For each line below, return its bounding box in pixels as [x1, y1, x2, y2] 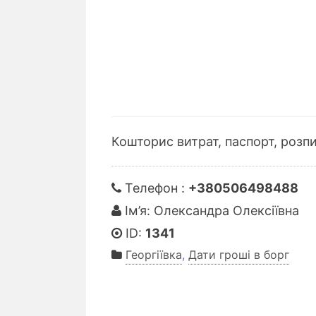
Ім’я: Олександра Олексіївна [121, 202, 299, 218]
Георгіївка [126, 247, 182, 262]
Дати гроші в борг [188, 247, 289, 262]
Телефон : [121, 180, 188, 195]
